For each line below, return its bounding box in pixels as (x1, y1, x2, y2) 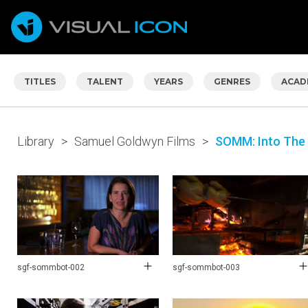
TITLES (24, 76, 56, 87)
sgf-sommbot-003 (173, 262, 240, 272)
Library (17, 133, 54, 148)
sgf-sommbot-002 (17, 262, 85, 272)
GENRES (214, 76, 250, 87)
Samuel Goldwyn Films (74, 133, 195, 148)
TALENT (87, 76, 123, 87)
